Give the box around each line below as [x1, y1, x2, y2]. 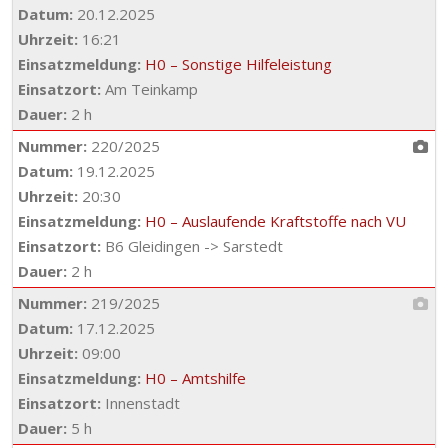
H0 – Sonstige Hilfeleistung [145, 54, 332, 74]
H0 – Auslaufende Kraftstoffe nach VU [145, 211, 406, 231]
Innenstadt [101, 393, 180, 413]
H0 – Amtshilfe [145, 368, 246, 388]
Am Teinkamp [101, 79, 198, 99]
